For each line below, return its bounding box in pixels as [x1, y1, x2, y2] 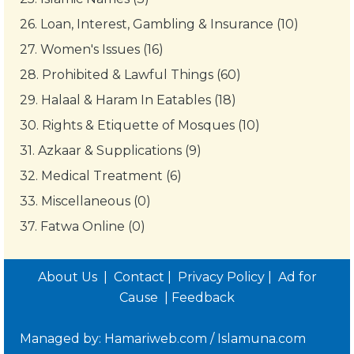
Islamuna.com [217, 330, 306, 346]
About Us [37, 269, 100, 284]
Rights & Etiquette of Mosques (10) [42, 117, 260, 133]
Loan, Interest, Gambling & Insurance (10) [40, 16, 299, 32]
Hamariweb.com [104, 330, 207, 346]
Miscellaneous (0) [41, 193, 151, 209]
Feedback [171, 289, 235, 305]
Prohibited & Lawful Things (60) [42, 66, 241, 82]
